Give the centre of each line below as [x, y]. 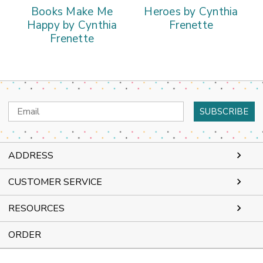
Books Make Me [72, 11]
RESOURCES [36, 208]
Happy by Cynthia [72, 25]
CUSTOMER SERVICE [55, 182]
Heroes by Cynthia [191, 11]
